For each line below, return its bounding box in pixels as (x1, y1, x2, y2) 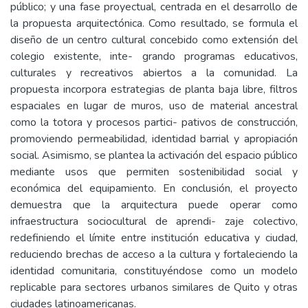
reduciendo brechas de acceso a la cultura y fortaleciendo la (10, 247, 298, 262)
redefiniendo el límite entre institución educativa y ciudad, (10, 230, 298, 245)
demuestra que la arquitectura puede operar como (10, 197, 298, 212)
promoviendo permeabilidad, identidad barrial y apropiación (10, 131, 298, 146)
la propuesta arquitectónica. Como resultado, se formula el (10, 16, 298, 31)
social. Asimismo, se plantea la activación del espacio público (10, 148, 298, 163)
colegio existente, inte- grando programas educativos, (10, 49, 298, 64)
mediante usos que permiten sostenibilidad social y (10, 164, 298, 179)
